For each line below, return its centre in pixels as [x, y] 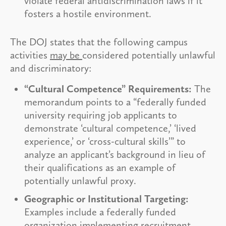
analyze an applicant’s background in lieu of [115, 154]
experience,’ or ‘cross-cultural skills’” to [105, 141]
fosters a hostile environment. [88, 13]
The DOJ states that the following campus [99, 42]
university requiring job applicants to [101, 115]
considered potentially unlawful [149, 55]
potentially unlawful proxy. [80, 180]
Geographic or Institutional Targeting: [106, 199]
